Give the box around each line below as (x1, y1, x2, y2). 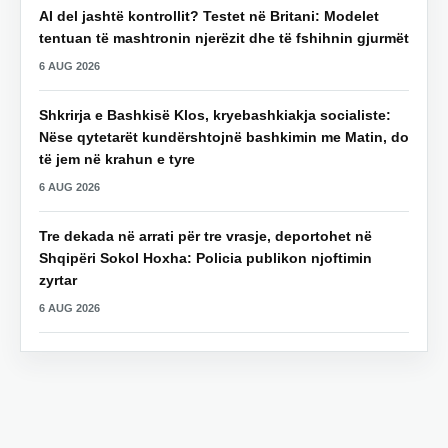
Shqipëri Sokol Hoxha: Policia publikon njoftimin (39, 249, 372, 266)
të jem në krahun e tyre (39, 150, 195, 167)
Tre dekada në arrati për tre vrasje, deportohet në (39, 227, 372, 244)
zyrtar (39, 271, 77, 288)
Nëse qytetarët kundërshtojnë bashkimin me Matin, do (39, 128, 409, 145)
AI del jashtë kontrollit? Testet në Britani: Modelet (39, 7, 379, 24)
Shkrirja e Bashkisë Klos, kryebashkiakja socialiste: (39, 106, 391, 123)
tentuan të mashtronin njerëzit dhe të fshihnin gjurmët (39, 29, 409, 46)
